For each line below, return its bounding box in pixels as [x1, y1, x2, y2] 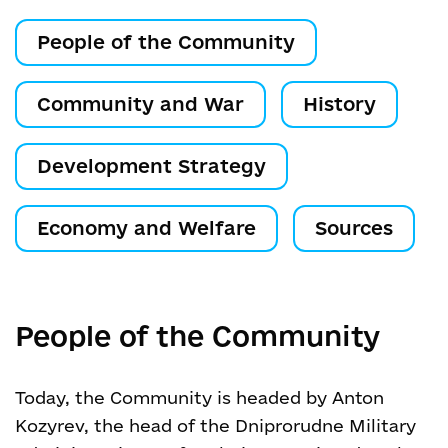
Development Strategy [37, 155, 266, 177]
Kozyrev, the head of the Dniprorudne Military [15, 416, 416, 435]
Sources [315, 217, 393, 239]
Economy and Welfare [37, 217, 256, 239]
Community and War [37, 93, 244, 115]
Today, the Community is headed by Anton [15, 388, 384, 407]
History [303, 93, 376, 115]
